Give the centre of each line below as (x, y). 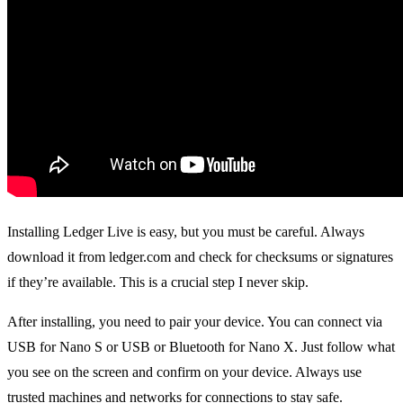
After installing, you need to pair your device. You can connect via (195, 321)
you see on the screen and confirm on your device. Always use (184, 372)
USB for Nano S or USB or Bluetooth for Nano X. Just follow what (201, 346)
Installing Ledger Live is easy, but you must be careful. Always (186, 231)
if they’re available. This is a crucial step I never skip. (158, 282)
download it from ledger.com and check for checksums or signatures (200, 256)
